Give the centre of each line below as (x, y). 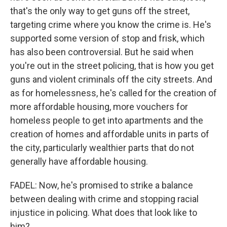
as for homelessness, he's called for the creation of (113, 93)
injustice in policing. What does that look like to (104, 213)
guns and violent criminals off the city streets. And (111, 79)
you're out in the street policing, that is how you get (112, 66)
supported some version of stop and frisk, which (107, 38)
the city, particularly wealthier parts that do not (102, 148)
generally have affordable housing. (79, 161)
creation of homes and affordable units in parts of (110, 134)
